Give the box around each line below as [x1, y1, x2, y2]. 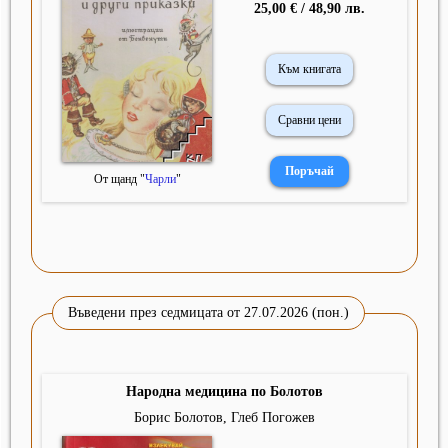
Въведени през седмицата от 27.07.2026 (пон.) [68, 305, 349, 321]
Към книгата [278, 62, 342, 77]
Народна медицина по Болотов [126, 384, 323, 400]
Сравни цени [278, 113, 342, 128]
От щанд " [93, 172, 145, 187]
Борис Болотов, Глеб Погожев [134, 410, 315, 426]
